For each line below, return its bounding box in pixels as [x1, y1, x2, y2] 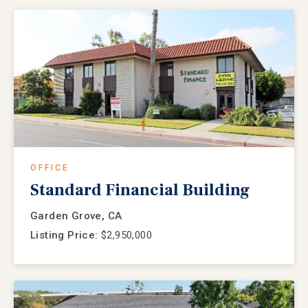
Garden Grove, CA [30, 210, 122, 223]
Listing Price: [30, 229, 98, 242]
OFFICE [30, 163, 69, 173]
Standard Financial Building [30, 179, 250, 201]
